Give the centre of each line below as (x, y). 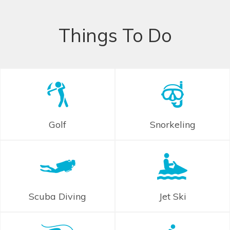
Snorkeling (172, 125)
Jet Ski (172, 197)
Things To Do (115, 35)
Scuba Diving (57, 197)
